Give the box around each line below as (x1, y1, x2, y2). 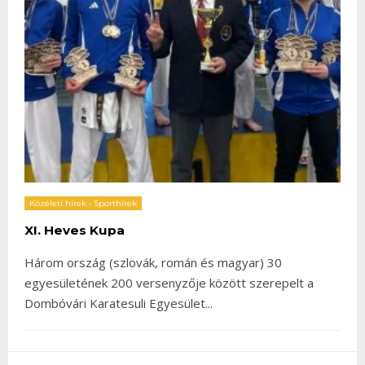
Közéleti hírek (29, 197, 86, 209)
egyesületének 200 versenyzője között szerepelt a (24, 274, 314, 291)
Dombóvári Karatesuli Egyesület (24, 294, 205, 311)
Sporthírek (94, 197, 137, 209)
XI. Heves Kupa (24, 222, 125, 238)
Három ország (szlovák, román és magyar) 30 (24, 253, 282, 270)
